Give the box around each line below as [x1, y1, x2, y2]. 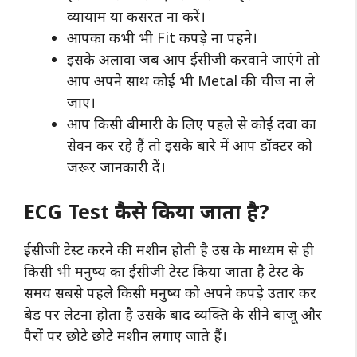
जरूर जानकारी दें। [67, 156, 174, 176]
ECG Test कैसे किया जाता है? [24, 197, 269, 225]
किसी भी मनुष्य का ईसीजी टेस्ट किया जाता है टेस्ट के [24, 261, 304, 280]
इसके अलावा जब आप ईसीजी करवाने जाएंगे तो [67, 49, 320, 69]
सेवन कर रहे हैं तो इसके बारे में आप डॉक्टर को [67, 135, 312, 155]
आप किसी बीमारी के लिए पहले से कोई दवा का [67, 113, 316, 133]
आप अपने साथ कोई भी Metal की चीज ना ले [67, 70, 315, 90]
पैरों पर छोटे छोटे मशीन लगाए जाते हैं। [24, 325, 227, 345]
